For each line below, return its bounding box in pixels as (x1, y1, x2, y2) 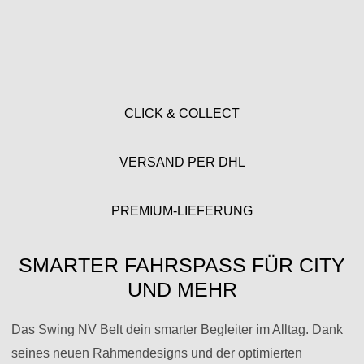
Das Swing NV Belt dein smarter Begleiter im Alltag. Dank (11, 323, 343, 337)
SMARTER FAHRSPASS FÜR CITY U (19, 253, 345, 276)
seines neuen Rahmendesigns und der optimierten (11, 346, 302, 361)
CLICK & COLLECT (124, 106, 240, 120)
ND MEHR (127, 278, 237, 301)
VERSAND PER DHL (119, 155, 245, 169)
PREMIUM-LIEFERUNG (111, 204, 253, 218)
